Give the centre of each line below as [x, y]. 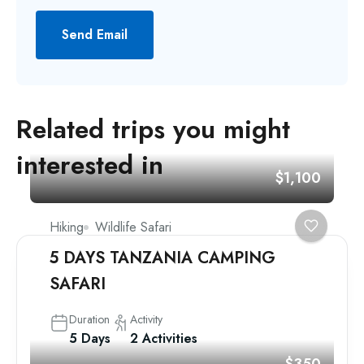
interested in [90, 165]
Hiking [67, 227]
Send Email [95, 35]
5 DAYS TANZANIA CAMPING [162, 258]
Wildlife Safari [133, 227]
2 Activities [164, 338]
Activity [146, 319]
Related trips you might [153, 129]
